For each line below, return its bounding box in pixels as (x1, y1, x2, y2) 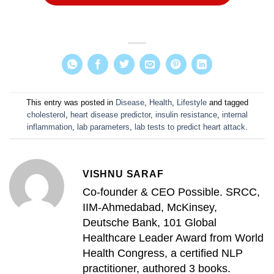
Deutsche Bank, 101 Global (83, 217, 217, 229)
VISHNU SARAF (83, 169, 164, 180)
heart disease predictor (70, 110, 150, 120)
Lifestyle (176, 98, 207, 108)
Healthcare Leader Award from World (83, 232, 264, 245)
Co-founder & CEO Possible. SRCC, (83, 186, 260, 199)
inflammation (26, 122, 72, 132)
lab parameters (76, 122, 130, 132)
